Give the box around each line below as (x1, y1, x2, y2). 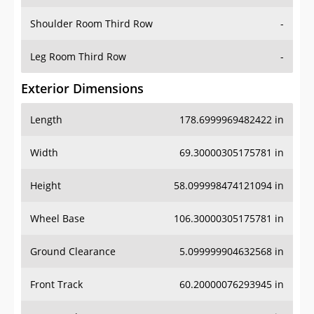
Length (30, 113, 62, 127)
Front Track (30, 278, 83, 292)
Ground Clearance (30, 245, 116, 259)
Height (30, 179, 61, 193)
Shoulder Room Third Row (30, 17, 153, 31)
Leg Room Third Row (30, 50, 126, 64)
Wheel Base (30, 212, 85, 226)
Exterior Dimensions (21, 80, 144, 97)
